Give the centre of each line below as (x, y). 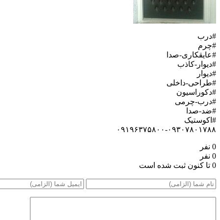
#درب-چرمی (195, 101)
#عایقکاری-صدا (191, 55)
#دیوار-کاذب (197, 64)
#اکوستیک (200, 120)
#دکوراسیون (196, 92)
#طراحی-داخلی (191, 82)
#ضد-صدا (201, 110)
